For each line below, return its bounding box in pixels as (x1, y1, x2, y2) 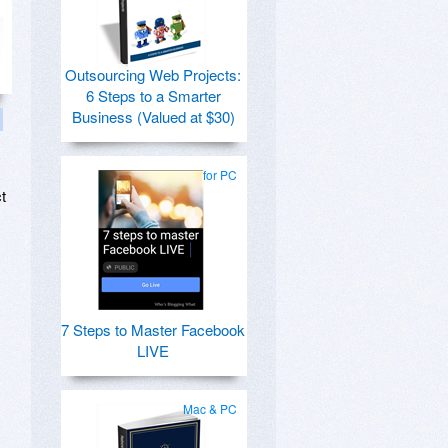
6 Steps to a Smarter (85, 85, 221, 106)
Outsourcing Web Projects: (65, 64, 241, 85)
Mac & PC (183, 400, 237, 417)
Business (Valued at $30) (71, 106, 235, 127)
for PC (203, 166, 237, 183)
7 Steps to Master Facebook (61, 319, 245, 340)
